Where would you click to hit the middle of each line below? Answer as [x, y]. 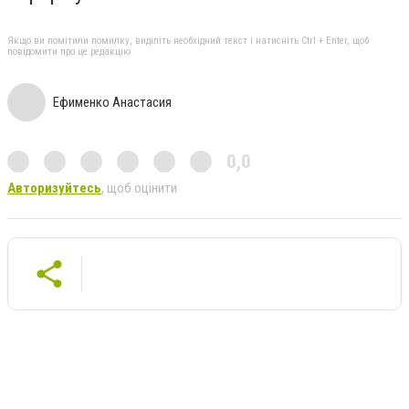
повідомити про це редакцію [69, 52]
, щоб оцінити [139, 189]
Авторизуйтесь [54, 189]
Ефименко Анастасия [112, 103]
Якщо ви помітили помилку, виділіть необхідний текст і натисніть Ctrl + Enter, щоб [188, 41]
